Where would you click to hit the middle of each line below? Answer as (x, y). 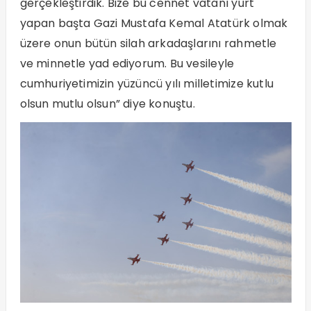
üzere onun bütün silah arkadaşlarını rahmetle (148, 44)
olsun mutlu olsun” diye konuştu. (107, 104)
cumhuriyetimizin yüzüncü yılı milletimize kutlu (146, 84)
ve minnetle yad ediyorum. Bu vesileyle (127, 64)
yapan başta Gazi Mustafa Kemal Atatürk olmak (154, 24)
